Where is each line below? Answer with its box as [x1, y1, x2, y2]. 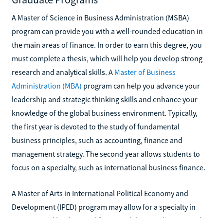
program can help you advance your [82, 80, 200, 91]
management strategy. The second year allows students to [12, 148, 200, 159]
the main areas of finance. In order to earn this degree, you [12, 39, 202, 50]
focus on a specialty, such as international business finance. [12, 162, 205, 172]
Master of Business [114, 67, 176, 77]
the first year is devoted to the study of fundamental [12, 121, 180, 131]
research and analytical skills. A [12, 67, 114, 77]
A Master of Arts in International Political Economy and [12, 188, 188, 198]
